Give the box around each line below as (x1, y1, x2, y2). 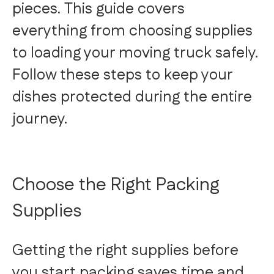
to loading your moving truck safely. (12, 42, 258, 65)
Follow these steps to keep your (12, 64, 232, 87)
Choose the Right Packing (12, 172, 220, 199)
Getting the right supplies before (12, 240, 239, 262)
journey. (12, 108, 67, 131)
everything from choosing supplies (12, 20, 253, 43)
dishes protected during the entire (12, 86, 252, 109)
